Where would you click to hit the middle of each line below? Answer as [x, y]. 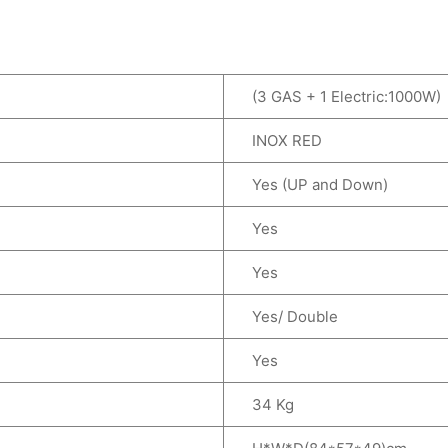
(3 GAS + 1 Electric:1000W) [338, 96]
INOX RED [279, 140]
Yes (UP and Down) [312, 184]
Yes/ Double [287, 316]
